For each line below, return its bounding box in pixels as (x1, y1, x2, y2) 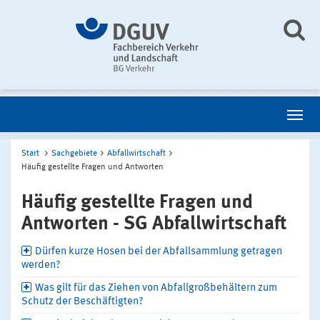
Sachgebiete (51, 149, 97, 158)
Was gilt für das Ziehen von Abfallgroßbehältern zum (35, 283, 277, 294)
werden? (21, 260, 61, 271)
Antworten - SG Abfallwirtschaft (21, 214, 286, 234)
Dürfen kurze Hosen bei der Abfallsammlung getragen (35, 246, 282, 257)
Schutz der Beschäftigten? (21, 296, 144, 307)
